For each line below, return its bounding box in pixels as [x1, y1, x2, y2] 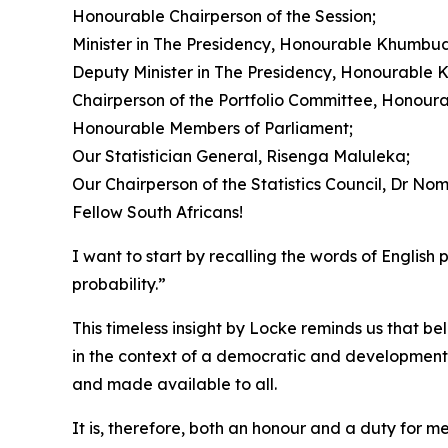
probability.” [72, 274, 166, 294]
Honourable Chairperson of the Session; [72, 6, 376, 26]
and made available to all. [72, 374, 277, 394]
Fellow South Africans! [72, 202, 243, 222]
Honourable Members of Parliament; [72, 118, 353, 138]
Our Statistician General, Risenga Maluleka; [72, 146, 410, 166]
